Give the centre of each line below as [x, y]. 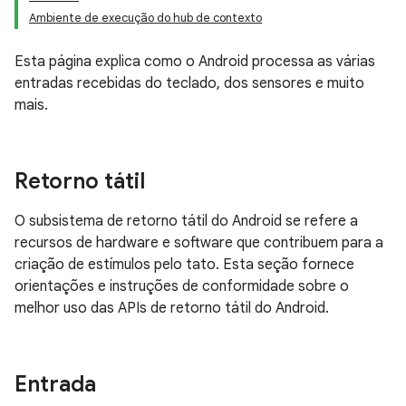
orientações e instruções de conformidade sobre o [182, 286]
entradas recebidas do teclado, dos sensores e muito [189, 83]
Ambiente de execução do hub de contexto [145, 18]
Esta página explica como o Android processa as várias [195, 62]
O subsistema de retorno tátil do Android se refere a [186, 221]
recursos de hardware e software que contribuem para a [199, 243]
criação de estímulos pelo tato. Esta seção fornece [184, 265]
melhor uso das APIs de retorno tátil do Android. [172, 308]
